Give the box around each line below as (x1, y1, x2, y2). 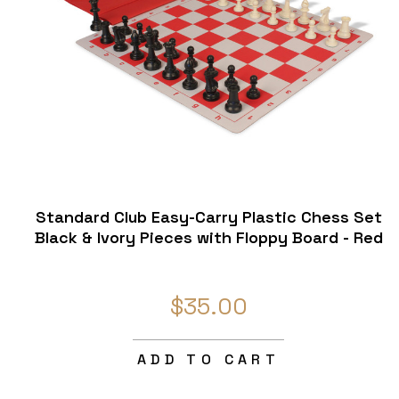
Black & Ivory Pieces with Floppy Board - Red (34, 226, 383, 248)
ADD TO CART (136, 349, 281, 369)
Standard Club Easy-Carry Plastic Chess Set (35, 206, 382, 227)
